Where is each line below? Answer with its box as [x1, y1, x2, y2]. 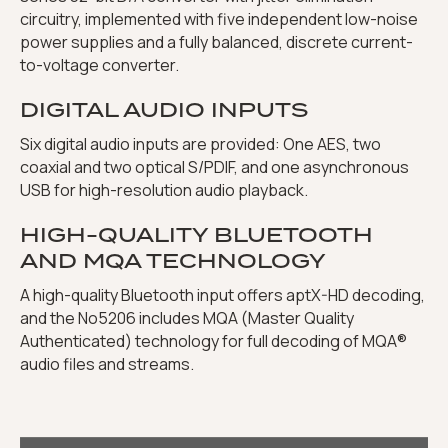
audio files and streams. [20, 353, 194, 376]
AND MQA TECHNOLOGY [20, 246, 326, 276]
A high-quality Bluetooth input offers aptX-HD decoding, [20, 284, 425, 307]
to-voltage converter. [20, 54, 179, 77]
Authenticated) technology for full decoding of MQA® [20, 330, 407, 353]
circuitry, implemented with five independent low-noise [20, 8, 418, 31]
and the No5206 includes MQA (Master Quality [20, 307, 354, 330]
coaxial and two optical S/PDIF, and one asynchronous [20, 156, 409, 179]
